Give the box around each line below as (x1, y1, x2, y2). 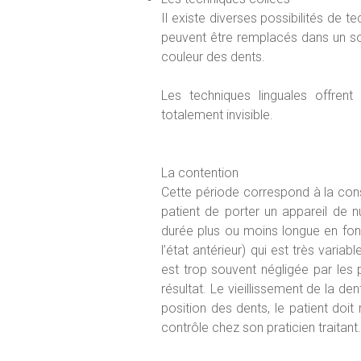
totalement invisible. (161, 107, 273, 123)
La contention (161, 165, 239, 181)
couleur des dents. (161, 49, 265, 65)
